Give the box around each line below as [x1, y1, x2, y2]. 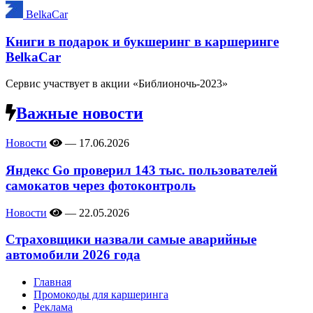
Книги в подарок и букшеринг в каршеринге [6, 34, 279, 49]
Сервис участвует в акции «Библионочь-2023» [6, 78, 228, 90]
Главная [34, 276, 71, 289]
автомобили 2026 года [6, 247, 140, 263]
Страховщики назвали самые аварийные [6, 232, 256, 247]
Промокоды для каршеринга [34, 289, 168, 301]
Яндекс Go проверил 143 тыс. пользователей [6, 163, 277, 177]
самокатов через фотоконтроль [6, 178, 196, 193]
